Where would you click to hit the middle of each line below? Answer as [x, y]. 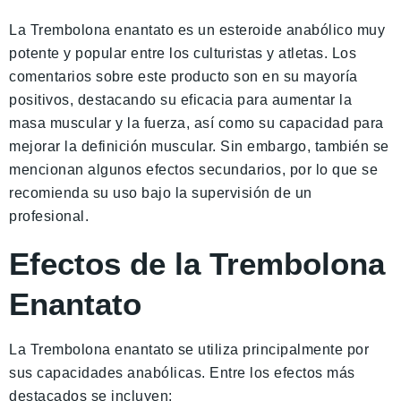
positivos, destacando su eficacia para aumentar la [180, 100]
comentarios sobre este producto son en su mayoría [183, 77]
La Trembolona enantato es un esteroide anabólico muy [197, 30]
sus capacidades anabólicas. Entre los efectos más [182, 373]
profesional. [49, 216]
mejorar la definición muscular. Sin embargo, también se [199, 146]
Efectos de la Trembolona [197, 264]
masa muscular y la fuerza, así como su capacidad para [196, 123]
